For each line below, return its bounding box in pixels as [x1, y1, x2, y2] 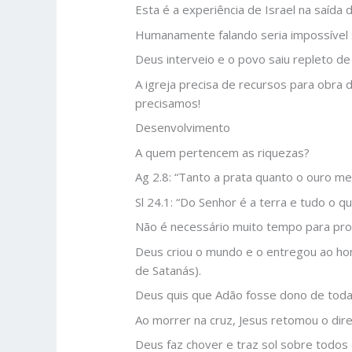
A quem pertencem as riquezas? [135, 144, 310, 160]
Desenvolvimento [135, 119, 231, 136]
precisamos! [135, 94, 201, 111]
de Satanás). [135, 262, 202, 278]
